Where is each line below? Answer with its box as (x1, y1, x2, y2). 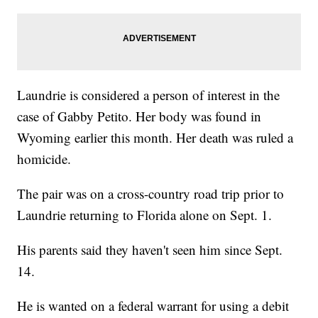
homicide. (17, 150, 72, 168)
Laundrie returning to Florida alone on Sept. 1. (17, 206, 273, 224)
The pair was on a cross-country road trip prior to (17, 185, 285, 203)
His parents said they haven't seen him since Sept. (17, 241, 283, 259)
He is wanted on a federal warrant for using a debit (17, 297, 290, 315)
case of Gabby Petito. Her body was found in (17, 107, 262, 126)
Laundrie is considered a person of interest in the (17, 86, 280, 104)
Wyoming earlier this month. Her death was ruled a (17, 128, 294, 147)
